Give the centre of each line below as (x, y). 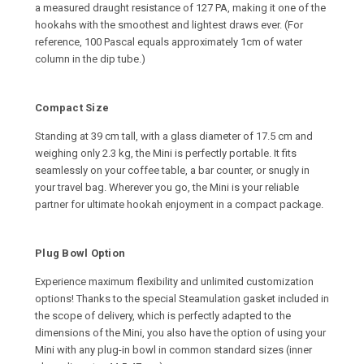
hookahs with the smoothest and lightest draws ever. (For (169, 25)
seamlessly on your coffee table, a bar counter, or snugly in (172, 171)
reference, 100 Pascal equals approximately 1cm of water (169, 42)
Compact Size (72, 108)
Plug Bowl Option (80, 253)
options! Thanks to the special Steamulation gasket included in (182, 299)
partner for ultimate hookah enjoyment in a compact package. (179, 205)
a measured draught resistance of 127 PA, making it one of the (180, 8)
